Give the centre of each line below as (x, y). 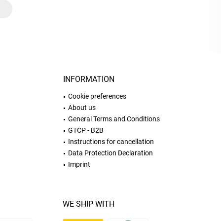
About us (82, 108)
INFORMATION (89, 79)
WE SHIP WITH (89, 204)
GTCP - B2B (86, 130)
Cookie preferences (97, 96)
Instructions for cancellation (111, 142)
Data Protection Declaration (110, 153)
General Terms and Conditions (114, 119)
